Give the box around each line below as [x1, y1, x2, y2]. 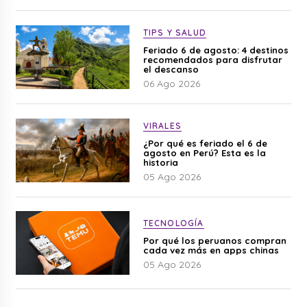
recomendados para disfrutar [143, 53, 282, 65]
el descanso [143, 63, 199, 75]
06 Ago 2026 [143, 77, 200, 90]
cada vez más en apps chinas [143, 244, 279, 256]
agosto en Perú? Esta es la [143, 147, 266, 158]
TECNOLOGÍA [143, 217, 204, 228]
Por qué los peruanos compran [143, 234, 286, 246]
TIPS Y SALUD [143, 27, 206, 38]
